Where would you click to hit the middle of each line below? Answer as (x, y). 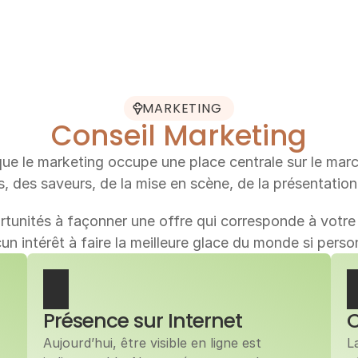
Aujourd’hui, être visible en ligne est (152, 343)
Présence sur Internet (145, 321)
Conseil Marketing (179, 136)
